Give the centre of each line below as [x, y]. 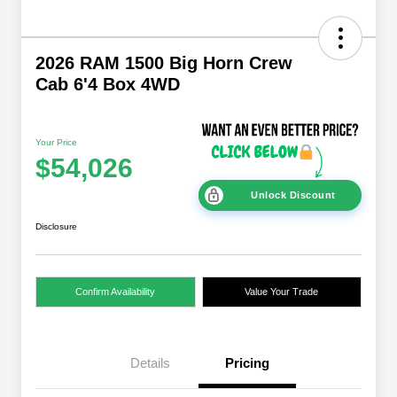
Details [150, 363]
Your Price [56, 143]
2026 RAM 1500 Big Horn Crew [164, 62]
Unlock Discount [293, 195]
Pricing [247, 363]
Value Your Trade [282, 292]
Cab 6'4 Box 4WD [108, 84]
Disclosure [56, 227]
